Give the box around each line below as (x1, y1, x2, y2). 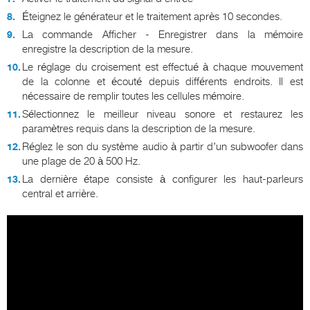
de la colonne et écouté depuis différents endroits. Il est (22, 75, 303, 89)
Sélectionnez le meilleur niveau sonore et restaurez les (22, 108, 303, 121)
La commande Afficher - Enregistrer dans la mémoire (22, 28, 303, 42)
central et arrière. (22, 188, 98, 201)
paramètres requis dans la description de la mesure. (22, 122, 255, 136)
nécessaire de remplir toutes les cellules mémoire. (22, 90, 244, 103)
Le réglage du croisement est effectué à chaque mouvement (22, 61, 303, 74)
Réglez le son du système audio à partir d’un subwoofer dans (22, 140, 303, 154)
